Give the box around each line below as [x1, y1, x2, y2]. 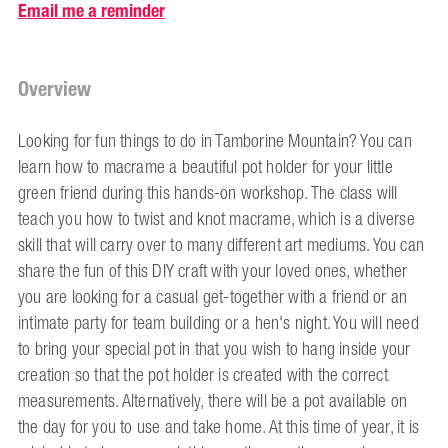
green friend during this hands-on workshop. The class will [18, 177, 398, 210]
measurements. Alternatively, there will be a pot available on [18, 385, 408, 418]
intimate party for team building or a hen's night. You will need [18, 307, 419, 340]
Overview [18, 72, 91, 106]
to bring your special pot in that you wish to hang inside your [18, 333, 411, 366]
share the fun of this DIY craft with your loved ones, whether [18, 255, 408, 288]
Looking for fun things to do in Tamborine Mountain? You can [18, 125, 412, 158]
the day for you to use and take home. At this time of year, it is [18, 411, 420, 444]
